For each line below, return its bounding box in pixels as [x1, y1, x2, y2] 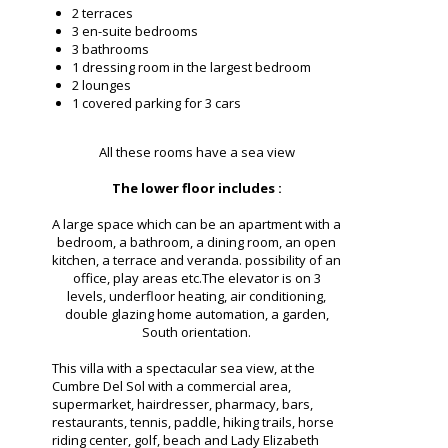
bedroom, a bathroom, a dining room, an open [57, 233, 336, 252]
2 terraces [72, 4, 133, 23]
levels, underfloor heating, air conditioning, [67, 287, 326, 306]
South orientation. [142, 323, 251, 342]
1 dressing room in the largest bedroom [72, 58, 311, 77]
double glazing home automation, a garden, [64, 305, 329, 324]
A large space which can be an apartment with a [52, 215, 341, 234]
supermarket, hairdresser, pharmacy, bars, [52, 395, 313, 414]
